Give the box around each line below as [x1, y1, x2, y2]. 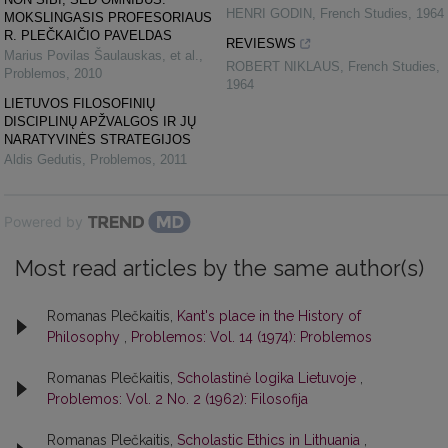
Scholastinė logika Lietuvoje [177, 369, 360, 386]
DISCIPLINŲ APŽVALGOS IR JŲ [4, 113, 196, 129]
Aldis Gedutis [4, 151, 82, 167]
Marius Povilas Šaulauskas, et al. [4, 47, 199, 63]
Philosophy [47, 328, 124, 345]
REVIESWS [226, 35, 296, 51]
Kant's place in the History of [177, 307, 361, 324]
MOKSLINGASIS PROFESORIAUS [4, 9, 212, 25]
